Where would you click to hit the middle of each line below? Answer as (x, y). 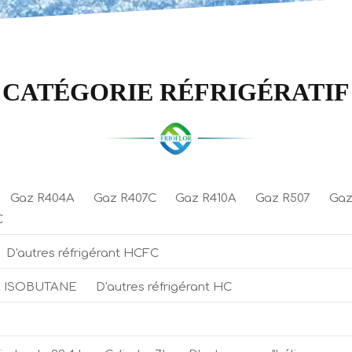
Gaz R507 (283, 198)
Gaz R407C (125, 198)
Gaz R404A (42, 198)
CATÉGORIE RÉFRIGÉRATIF (176, 92)
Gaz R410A (206, 198)
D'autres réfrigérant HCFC (82, 253)
